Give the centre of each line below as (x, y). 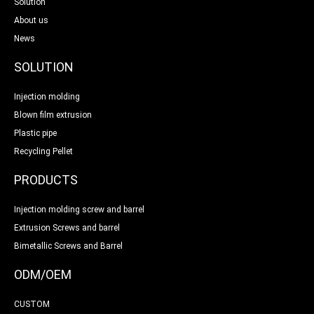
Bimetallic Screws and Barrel (68, 246)
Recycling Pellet (43, 151)
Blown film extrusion (53, 115)
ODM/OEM (43, 274)
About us (31, 20)
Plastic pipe (35, 133)
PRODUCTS (46, 179)
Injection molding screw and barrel (79, 209)
